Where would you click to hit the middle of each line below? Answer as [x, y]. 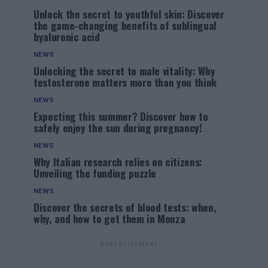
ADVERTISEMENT [129, 245]
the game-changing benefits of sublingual [125, 25]
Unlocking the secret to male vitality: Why [124, 71]
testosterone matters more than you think [125, 82]
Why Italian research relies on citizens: [118, 162]
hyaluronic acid [67, 36]
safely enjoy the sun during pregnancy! [118, 127]
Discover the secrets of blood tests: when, [125, 207]
